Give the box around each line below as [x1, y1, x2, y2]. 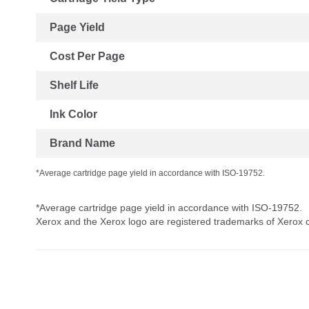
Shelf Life [50, 79, 99, 92]
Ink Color [50, 108, 97, 121]
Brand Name [50, 137, 115, 150]
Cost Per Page [50, 50, 125, 63]
